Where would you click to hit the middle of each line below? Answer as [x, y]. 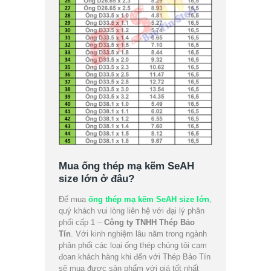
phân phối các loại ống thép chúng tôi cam [133, 246]
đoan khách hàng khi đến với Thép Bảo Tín [135, 257]
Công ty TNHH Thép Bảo [150, 223]
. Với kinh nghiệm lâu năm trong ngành [139, 234]
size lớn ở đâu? [97, 179]
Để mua [74, 200]
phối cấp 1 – [82, 223]
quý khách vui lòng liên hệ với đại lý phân [132, 211]
